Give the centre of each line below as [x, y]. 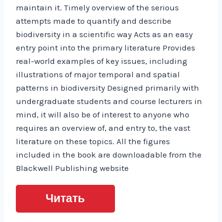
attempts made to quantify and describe [94, 21]
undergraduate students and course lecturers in [109, 101]
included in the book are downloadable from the [109, 154]
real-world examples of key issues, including [102, 61]
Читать [65, 198]
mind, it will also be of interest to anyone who [103, 114]
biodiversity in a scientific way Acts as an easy [104, 34]
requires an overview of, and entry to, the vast [103, 128]
